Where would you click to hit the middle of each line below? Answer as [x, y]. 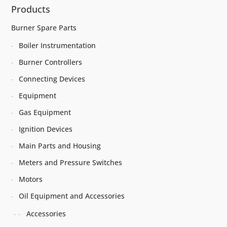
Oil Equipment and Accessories [72, 196]
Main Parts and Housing [60, 145]
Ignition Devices [46, 129]
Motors [31, 179]
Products [31, 9]
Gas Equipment [45, 112]
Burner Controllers [51, 62]
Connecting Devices [52, 79]
